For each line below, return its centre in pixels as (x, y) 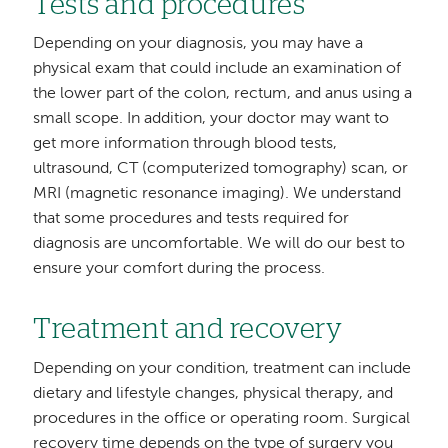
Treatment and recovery (188, 330)
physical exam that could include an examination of (217, 69)
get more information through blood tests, (185, 144)
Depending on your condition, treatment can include (222, 368)
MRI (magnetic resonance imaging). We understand (217, 194)
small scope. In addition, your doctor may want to (211, 119)
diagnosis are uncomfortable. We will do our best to (219, 244)
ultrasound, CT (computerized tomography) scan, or (221, 169)
